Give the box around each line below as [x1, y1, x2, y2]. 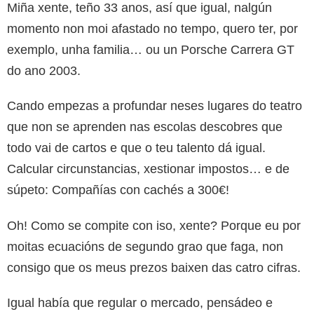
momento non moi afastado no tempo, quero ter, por [7, 21, 298, 36]
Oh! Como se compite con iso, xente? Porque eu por [7, 218, 301, 233]
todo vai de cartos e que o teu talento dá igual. [7, 140, 266, 155]
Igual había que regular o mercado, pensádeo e [7, 295, 273, 310]
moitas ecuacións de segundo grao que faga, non [7, 239, 283, 254]
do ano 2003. [7, 63, 81, 78]
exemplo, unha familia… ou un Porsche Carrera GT [7, 42, 294, 57]
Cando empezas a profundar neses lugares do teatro [7, 98, 302, 113]
